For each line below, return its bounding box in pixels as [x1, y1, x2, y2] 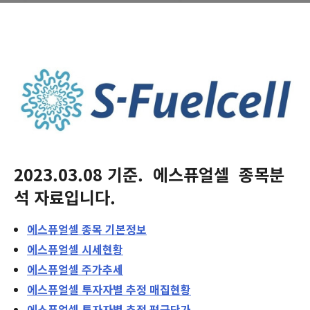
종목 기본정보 [79, 221, 147, 237]
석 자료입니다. [14, 185, 116, 209]
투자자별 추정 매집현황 [79, 281, 191, 298]
